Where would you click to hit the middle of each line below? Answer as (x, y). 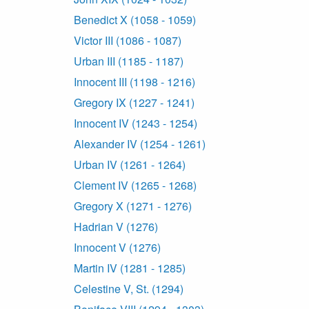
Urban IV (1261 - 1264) (130, 165)
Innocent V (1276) (117, 248)
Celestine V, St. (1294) (129, 289)
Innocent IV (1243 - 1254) (136, 123)
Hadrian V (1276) (116, 227)
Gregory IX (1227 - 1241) (134, 103)
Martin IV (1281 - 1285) (130, 268)
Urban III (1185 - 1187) (129, 61)
